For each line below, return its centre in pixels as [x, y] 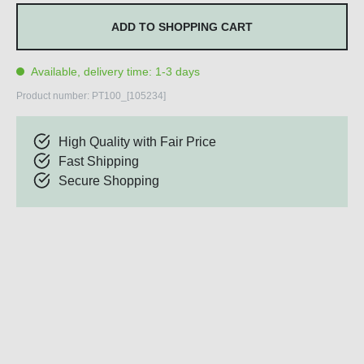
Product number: [54, 96]
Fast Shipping [99, 162]
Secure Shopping [109, 181]
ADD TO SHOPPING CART [182, 27]
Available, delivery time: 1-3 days [114, 72]
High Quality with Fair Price [137, 142]
